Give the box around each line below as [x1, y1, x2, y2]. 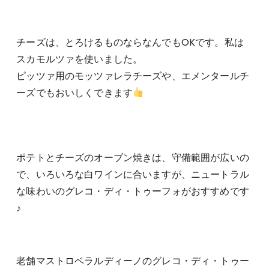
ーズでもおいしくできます [16, 85, 133, 100]
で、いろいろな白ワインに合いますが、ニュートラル [16, 167, 249, 181]
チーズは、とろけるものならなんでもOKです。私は [16, 35, 244, 49]
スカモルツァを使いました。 [16, 52, 143, 66]
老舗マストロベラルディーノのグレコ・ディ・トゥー [16, 253, 249, 268]
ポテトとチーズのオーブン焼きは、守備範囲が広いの [16, 150, 249, 165]
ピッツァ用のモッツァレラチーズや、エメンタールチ [16, 68, 249, 83]
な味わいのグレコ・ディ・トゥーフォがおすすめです [16, 184, 249, 198]
